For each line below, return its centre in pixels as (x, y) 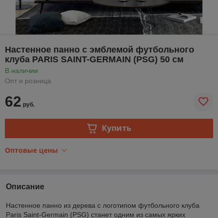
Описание (25, 186)
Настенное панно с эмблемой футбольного (100, 49)
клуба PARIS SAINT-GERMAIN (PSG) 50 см (94, 59)
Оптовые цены (31, 150)
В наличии (21, 70)
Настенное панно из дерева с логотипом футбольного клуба (103, 205)
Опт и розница (28, 81)
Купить (116, 128)
